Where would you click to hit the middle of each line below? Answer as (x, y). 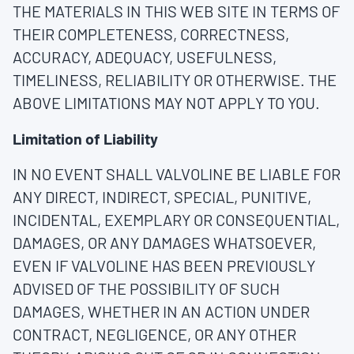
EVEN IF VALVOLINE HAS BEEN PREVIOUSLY (164, 265)
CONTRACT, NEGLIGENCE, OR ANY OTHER (154, 334)
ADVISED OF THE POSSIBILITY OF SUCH (146, 288)
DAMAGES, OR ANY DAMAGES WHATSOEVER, (164, 243)
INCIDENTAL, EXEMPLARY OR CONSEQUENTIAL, (176, 220)
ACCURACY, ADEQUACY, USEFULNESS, (145, 57)
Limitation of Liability (85, 138)
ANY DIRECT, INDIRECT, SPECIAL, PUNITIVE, (162, 197)
